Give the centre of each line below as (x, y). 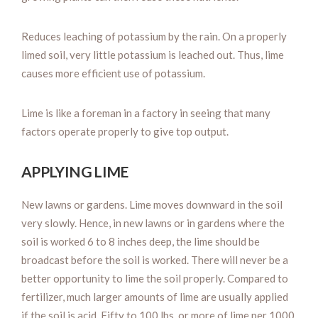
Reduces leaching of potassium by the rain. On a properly (154, 36)
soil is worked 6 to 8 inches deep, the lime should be (141, 241)
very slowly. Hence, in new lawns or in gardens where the (153, 223)
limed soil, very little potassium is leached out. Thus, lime (153, 54)
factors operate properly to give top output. (125, 131)
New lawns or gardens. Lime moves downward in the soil (152, 204)
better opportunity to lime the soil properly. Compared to (155, 278)
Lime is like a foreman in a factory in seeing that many (146, 113)
